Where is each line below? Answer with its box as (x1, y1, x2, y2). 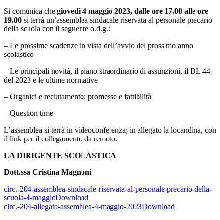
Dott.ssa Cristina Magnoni (4, 168, 91, 177)
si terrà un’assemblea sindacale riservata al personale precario (22, 16, 212, 25)
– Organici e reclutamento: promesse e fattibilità (4, 92, 151, 101)
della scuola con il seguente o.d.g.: (4, 25, 110, 33)
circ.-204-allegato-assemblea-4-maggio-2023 (4, 202, 142, 211)
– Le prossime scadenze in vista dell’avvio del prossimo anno (4, 41, 193, 50)
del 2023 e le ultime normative (4, 76, 98, 84)
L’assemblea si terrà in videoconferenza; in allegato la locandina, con (4, 126, 216, 135)
